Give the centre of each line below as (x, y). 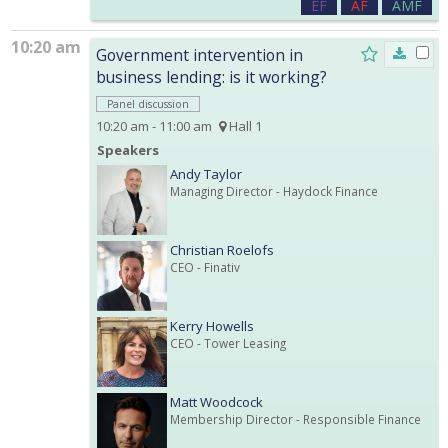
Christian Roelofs (222, 249)
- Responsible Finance (357, 418)
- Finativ (217, 266)
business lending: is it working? (211, 76)
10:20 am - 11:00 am (154, 125)
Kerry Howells (212, 325)
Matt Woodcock (216, 401)
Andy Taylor (206, 173)
